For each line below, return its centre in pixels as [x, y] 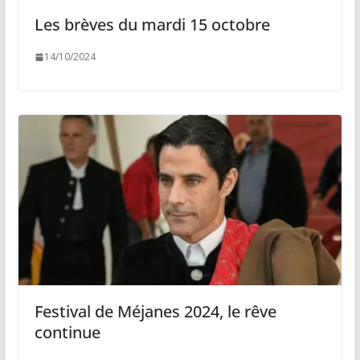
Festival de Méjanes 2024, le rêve [155, 311]
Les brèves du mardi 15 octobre [152, 25]
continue [67, 332]
